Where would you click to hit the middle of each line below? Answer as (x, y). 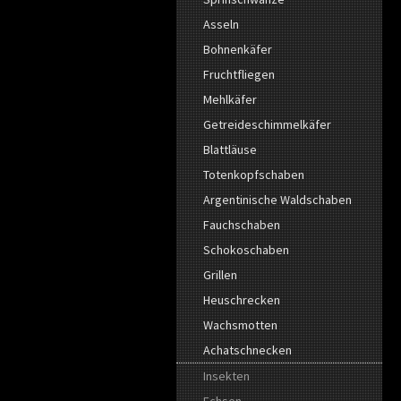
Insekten (226, 375)
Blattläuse (230, 149)
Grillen (220, 274)
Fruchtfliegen (239, 74)
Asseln (221, 24)
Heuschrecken (242, 299)
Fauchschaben (242, 224)
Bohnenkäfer (238, 49)
